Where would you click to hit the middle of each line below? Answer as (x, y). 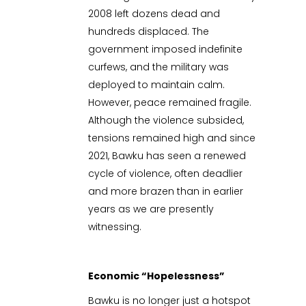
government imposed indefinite (166, 50)
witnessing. (115, 227)
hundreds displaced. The (149, 32)
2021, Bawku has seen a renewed (167, 156)
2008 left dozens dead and (154, 14)
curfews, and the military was (159, 67)
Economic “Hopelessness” (157, 276)
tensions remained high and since (172, 138)
